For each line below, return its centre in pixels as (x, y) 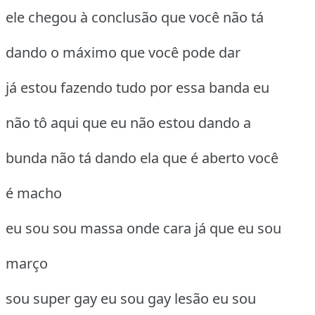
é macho (34, 193)
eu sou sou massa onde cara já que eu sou (143, 229)
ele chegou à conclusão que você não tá (135, 18)
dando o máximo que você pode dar (123, 53)
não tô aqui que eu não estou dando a (128, 123)
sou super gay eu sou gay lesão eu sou (131, 299)
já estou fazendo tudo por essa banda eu (137, 88)
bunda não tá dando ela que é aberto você (142, 158)
